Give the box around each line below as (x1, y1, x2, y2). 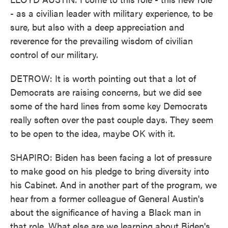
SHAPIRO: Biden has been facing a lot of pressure (10, 151, 212, 163)
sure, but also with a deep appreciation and (10, 20, 184, 33)
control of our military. (10, 48, 98, 61)
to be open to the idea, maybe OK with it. (10, 127, 175, 139)
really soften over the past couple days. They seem (10, 113, 213, 126)
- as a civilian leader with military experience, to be (10, 7, 213, 19)
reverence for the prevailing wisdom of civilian (10, 34, 193, 47)
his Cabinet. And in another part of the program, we (10, 178, 217, 191)
